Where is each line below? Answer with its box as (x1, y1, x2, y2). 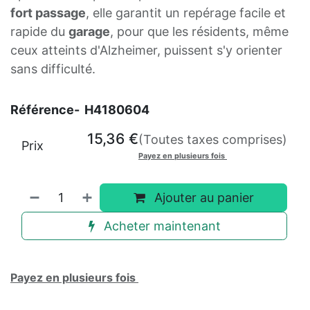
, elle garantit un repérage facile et (86, 6, 286, 21)
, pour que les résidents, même (110, 24, 289, 39)
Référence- (10, 102, 82, 118)
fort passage (10, 6, 86, 21)
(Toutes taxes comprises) (138, 132, 287, 147)
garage (69, 24, 110, 39)
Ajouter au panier (150, 190, 254, 206)
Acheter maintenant (100, 219, 221, 234)
